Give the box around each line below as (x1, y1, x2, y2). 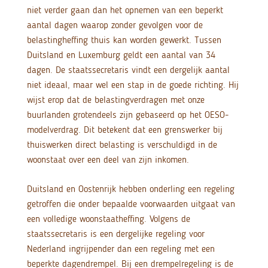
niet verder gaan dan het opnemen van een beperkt (26, 4, 223, 16)
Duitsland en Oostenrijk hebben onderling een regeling (26, 183, 234, 195)
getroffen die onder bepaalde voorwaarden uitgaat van (26, 198, 235, 210)
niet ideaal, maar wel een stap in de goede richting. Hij (26, 79, 239, 91)
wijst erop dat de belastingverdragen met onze (26, 94, 205, 106)
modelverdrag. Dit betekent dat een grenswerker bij (26, 124, 223, 136)
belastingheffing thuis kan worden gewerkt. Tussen (26, 34, 221, 46)
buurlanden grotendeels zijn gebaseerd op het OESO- (26, 109, 229, 121)
